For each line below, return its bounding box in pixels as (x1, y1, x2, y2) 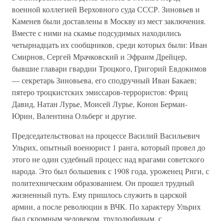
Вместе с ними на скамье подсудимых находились (12, 28, 181, 38)
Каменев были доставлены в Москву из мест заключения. (12, 16, 206, 26)
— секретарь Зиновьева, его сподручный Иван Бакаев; (12, 75, 196, 85)
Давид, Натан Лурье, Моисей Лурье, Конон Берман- (12, 99, 187, 109)
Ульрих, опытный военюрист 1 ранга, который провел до (12, 142, 205, 152)
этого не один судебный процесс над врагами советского (12, 154, 204, 164)
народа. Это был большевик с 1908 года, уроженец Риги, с (12, 166, 209, 176)
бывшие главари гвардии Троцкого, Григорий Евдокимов (12, 63, 207, 74)
